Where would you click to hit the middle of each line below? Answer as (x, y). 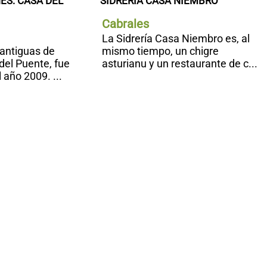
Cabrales (125, 24)
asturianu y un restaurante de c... (179, 64)
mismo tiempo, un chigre (160, 51)
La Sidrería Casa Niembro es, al (176, 39)
